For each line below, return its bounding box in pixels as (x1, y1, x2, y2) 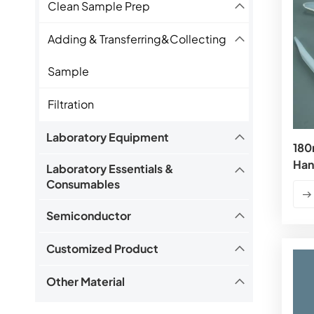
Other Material (46, 274, 125, 289)
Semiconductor (46, 208, 131, 224)
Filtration (48, 97, 95, 112)
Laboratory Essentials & (46, 161, 174, 177)
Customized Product (46, 241, 158, 257)
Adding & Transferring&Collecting (48, 32, 227, 47)
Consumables (46, 177, 120, 192)
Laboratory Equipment (46, 130, 169, 145)
